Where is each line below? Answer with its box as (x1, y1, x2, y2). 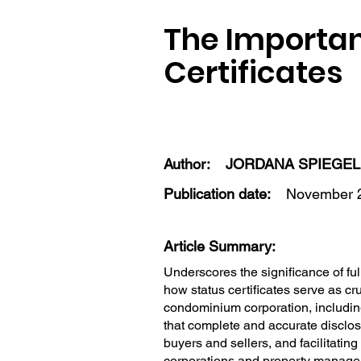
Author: (164, 156, 214, 172)
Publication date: (164, 185, 271, 202)
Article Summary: (164, 238, 280, 255)
